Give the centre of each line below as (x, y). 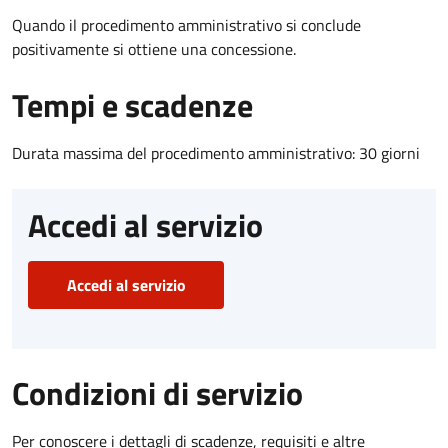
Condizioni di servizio (157, 392)
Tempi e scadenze (132, 104)
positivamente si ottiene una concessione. (154, 48)
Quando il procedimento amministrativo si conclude (186, 24)
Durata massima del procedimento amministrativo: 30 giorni (216, 152)
